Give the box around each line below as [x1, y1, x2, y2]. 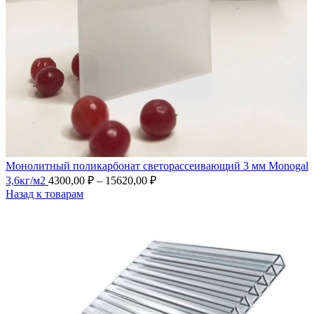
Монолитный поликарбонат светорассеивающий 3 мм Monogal [6, 160, 308, 172]
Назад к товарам [6, 188, 83, 200]
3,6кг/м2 [6, 175, 48, 186]
